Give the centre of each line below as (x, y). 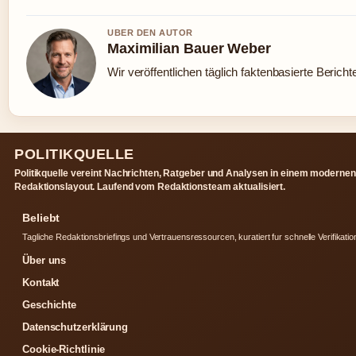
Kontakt (41, 283)
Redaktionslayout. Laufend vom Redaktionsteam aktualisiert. (150, 187)
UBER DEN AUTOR (150, 33)
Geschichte (49, 305)
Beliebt (41, 218)
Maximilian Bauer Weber (189, 49)
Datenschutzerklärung (75, 327)
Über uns (44, 261)
